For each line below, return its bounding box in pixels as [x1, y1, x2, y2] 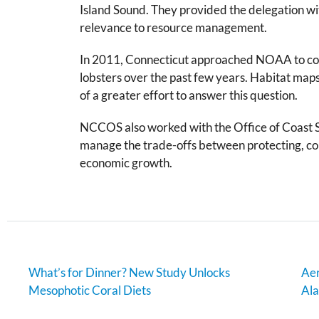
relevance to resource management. [80, 19, 267, 35]
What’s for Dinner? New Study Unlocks [28, 264, 230, 280]
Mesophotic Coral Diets [28, 282, 151, 298]
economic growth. [80, 155, 172, 171]
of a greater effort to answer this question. [80, 88, 298, 103]
